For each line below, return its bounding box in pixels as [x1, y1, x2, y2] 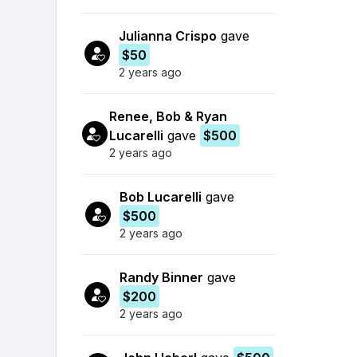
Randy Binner [119, 269, 203, 285]
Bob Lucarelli [120, 188, 202, 205]
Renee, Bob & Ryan [109, 108, 228, 124]
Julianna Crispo [118, 27, 217, 44]
